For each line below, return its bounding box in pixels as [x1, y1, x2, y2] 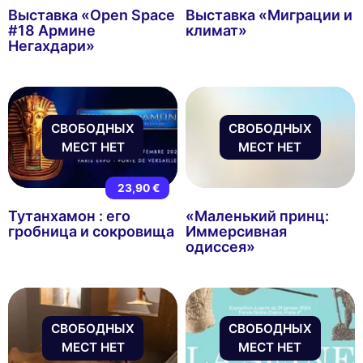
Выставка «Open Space [8, 6, 175, 24]
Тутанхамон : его [8, 207, 130, 224]
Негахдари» [8, 37, 95, 55]
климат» [185, 22, 247, 40]
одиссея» [185, 237, 255, 255]
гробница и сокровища [8, 222, 174, 240]
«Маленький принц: [185, 207, 329, 224]
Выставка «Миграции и [185, 6, 352, 24]
